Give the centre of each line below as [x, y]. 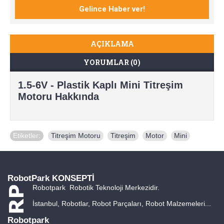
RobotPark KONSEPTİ [51, 178]
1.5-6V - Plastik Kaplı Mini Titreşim [100, 85]
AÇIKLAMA [112, 44]
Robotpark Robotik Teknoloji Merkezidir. [96, 187]
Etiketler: [27, 135]
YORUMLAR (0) [112, 62]
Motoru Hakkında [58, 96]
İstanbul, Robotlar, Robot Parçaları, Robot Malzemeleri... [122, 203]
